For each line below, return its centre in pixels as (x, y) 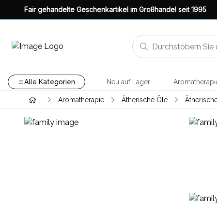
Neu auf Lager (128, 82)
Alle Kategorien (49, 82)
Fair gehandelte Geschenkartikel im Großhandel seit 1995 (115, 9)
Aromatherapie (81, 100)
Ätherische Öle (144, 100)
